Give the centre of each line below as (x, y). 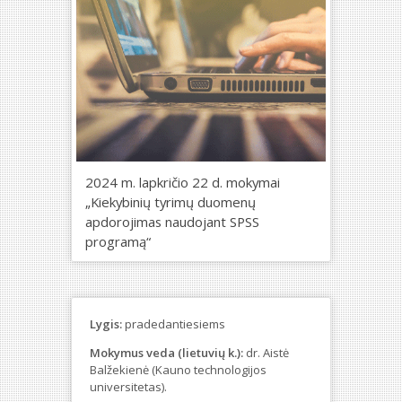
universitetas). (128, 387)
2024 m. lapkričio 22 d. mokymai (183, 182)
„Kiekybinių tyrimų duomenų (170, 201)
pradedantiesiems (174, 324)
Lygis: (106, 324)
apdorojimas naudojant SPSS (172, 221)
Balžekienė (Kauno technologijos (178, 370)
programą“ (118, 241)
